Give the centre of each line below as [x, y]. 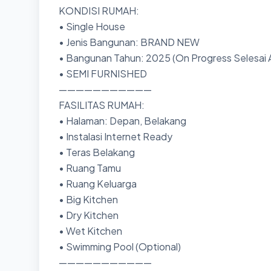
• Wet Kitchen [91, 231]
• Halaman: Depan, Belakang [122, 121]
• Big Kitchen [88, 199]
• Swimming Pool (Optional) [121, 247]
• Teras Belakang [97, 152]
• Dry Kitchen [89, 215]
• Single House [92, 26]
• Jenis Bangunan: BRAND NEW [129, 42]
